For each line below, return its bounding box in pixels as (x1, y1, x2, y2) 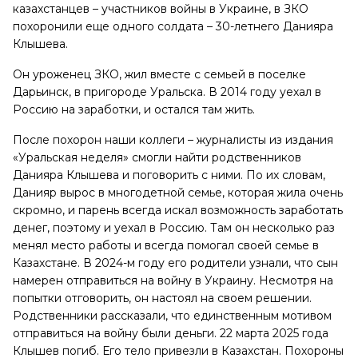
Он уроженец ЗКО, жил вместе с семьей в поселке (13, 66, 306, 82)
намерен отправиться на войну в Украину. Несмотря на (13, 272, 333, 288)
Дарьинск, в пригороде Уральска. (13, 84, 209, 99)
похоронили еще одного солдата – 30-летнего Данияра (13, 18, 333, 34)
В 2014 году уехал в (209, 84, 321, 99)
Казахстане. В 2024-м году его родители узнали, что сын (13, 255, 338, 270)
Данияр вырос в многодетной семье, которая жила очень (13, 185, 343, 200)
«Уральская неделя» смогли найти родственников (13, 149, 301, 165)
